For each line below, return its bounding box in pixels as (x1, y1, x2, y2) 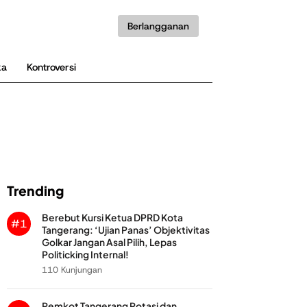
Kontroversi (26, 60, 76, 74)
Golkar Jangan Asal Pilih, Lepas (42, 236, 177, 249)
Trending (7, 182, 64, 199)
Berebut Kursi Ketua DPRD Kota (42, 212, 183, 224)
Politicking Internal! (42, 249, 129, 261)
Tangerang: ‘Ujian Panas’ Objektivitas (42, 224, 210, 236)
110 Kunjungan (42, 264, 102, 276)
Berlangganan (127, 20, 190, 32)
